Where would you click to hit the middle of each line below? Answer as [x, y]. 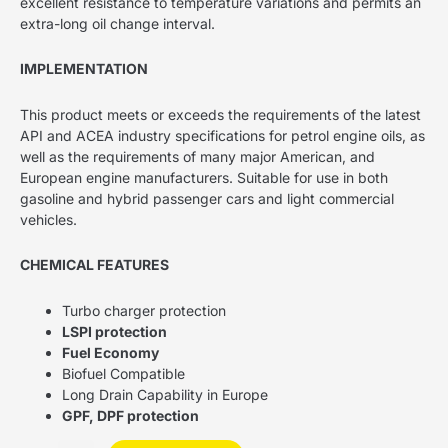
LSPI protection [114, 331]
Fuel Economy [110, 352]
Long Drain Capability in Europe [165, 394]
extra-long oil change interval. [117, 23]
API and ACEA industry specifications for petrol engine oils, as [222, 135]
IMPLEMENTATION [84, 69]
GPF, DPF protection [130, 415]
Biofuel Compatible [123, 373]
